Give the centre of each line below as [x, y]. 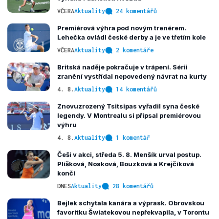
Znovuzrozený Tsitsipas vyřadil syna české [128, 106]
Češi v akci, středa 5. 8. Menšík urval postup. [129, 154]
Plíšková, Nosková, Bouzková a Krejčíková [126, 164]
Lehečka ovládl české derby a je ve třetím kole [131, 37]
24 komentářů [136, 11]
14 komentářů [136, 89]
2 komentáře [135, 50]
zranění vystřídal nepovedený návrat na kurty [132, 76]
